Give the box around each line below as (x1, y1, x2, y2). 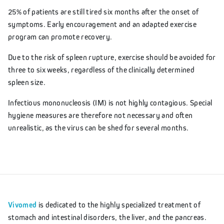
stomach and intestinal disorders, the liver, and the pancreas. (8, 212, 206, 221)
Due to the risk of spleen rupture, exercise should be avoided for (8, 52, 216, 61)
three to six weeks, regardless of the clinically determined (8, 64, 194, 74)
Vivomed (8, 199, 37, 209)
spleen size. (8, 77, 45, 86)
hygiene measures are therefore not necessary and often (8, 110, 193, 119)
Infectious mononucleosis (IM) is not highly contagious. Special (8, 97, 212, 107)
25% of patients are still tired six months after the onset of (8, 6, 199, 16)
